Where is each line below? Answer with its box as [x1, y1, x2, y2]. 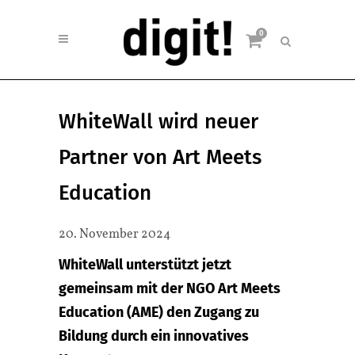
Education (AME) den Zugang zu [59, 303, 259, 321]
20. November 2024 [59, 226, 171, 243]
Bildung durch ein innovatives [59, 327, 249, 345]
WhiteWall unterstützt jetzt [59, 256, 231, 273]
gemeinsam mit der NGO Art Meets [59, 280, 281, 297]
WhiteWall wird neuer [59, 109, 258, 134]
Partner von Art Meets [59, 145, 261, 170]
